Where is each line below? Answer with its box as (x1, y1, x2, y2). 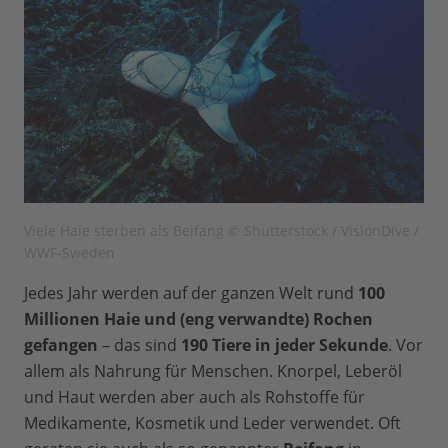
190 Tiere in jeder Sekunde (181, 334, 388, 357)
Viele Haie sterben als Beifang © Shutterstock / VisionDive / (24, 221, 419, 241)
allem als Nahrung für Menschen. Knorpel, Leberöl (24, 360, 402, 383)
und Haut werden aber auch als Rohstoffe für (24, 386, 365, 409)
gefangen (24, 334, 102, 357)
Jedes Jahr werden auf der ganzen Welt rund (24, 282, 358, 305)
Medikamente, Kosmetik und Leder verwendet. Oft (24, 412, 401, 435)
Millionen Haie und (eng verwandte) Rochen (24, 308, 373, 331)
